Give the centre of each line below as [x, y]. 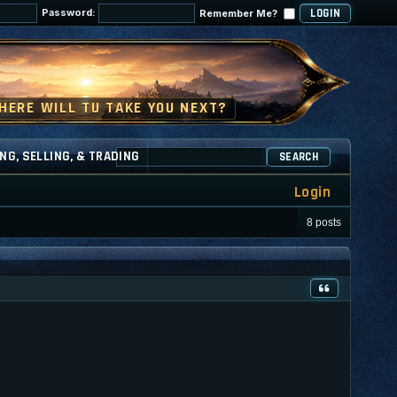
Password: [70, 12]
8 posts [324, 222]
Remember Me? [240, 13]
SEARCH [299, 156]
